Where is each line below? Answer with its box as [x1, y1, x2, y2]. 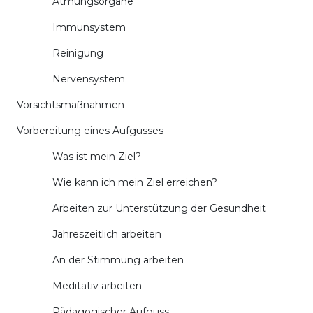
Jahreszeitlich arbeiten [10, 228, 161, 240]
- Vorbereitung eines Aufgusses [10, 124, 163, 137]
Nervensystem [10, 73, 125, 85]
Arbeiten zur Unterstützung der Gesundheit [10, 202, 266, 214]
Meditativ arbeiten [10, 279, 142, 292]
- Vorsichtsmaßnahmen [10, 99, 124, 111]
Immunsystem [10, 21, 126, 34]
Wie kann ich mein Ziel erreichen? [10, 176, 217, 189]
